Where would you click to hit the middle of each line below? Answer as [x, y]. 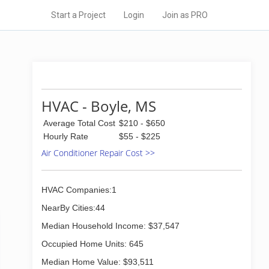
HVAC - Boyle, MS [99, 106]
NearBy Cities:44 [73, 208]
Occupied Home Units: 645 [92, 244]
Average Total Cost [79, 123]
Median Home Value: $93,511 [98, 262]
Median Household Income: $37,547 [110, 226]
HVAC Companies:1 [79, 190]
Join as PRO [185, 15]
